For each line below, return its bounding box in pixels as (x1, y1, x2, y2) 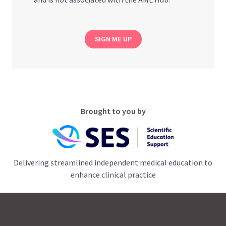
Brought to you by (80, 106, 146, 117)
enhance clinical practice (70, 169, 156, 180)
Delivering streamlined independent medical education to (14, 157, 212, 167)
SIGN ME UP (94, 34, 132, 44)
